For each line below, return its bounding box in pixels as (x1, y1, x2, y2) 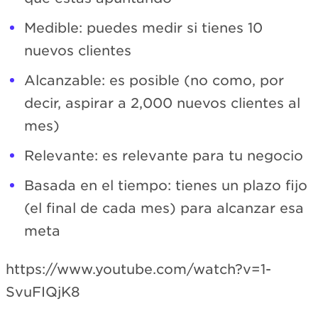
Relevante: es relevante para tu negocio (24, 147, 303, 164)
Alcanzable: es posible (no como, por (24, 72, 284, 89)
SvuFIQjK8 (6, 284, 80, 301)
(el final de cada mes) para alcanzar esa (24, 199, 304, 216)
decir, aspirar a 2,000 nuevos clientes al (24, 94, 300, 111)
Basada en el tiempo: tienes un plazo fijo (24, 177, 307, 194)
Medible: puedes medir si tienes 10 (24, 19, 263, 36)
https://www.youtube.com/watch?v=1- (6, 261, 271, 278)
